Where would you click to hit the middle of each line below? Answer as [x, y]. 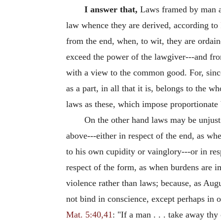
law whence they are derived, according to [142, 25]
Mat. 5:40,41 [89, 214]
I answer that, [111, 9]
